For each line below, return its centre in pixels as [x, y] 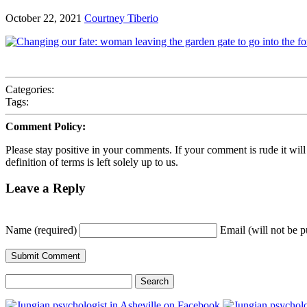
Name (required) [41, 230]
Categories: [30, 89]
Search [20, 280]
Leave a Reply [46, 188]
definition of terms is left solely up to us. [92, 162]
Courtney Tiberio [121, 18]
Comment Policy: [46, 126]
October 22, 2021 [44, 18]
